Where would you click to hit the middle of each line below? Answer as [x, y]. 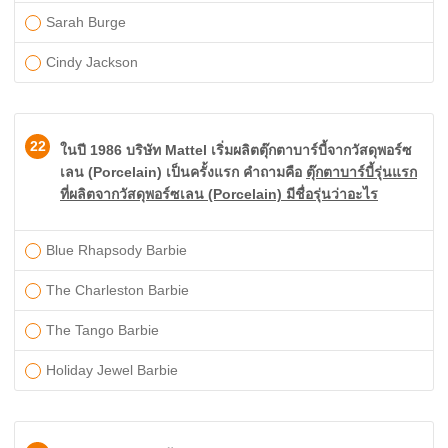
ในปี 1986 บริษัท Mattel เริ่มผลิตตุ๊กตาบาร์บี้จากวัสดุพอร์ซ [236, 150]
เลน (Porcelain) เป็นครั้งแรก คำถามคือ [183, 172]
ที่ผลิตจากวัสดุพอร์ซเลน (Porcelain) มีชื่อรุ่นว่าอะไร [219, 194]
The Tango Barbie [102, 330]
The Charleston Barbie [117, 290]
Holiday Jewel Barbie [112, 370]
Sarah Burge [86, 22]
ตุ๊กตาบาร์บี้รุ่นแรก [361, 172]
